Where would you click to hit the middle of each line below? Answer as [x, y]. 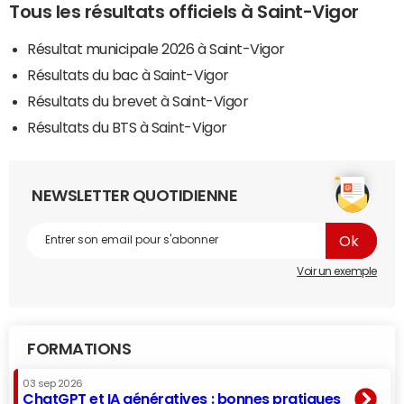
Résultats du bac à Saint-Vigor [128, 74]
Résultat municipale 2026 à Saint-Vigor [156, 48]
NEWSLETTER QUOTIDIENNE [135, 195]
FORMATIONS [79, 349]
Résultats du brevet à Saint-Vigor [138, 101]
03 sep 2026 [53, 383]
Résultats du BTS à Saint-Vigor [127, 127]
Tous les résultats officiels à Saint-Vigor [184, 11]
